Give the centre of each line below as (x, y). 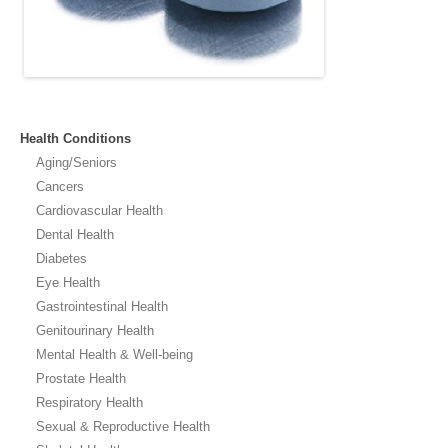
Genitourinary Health (95, 330)
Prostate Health (81, 378)
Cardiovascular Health (99, 210)
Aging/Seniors (76, 162)
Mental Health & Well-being (114, 354)
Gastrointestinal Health (102, 306)
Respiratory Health (89, 402)
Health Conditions (75, 138)
